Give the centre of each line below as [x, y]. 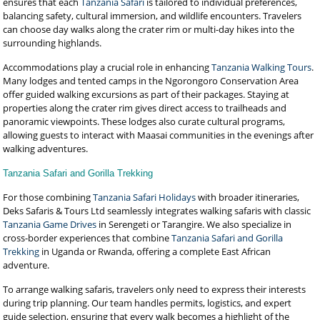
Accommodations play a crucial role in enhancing [107, 67]
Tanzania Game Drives [50, 224]
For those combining [47, 197]
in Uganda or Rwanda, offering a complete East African [155, 251]
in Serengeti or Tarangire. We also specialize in [194, 224]
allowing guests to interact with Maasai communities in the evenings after [159, 135]
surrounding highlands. [52, 43]
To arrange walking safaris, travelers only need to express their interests [155, 289]
